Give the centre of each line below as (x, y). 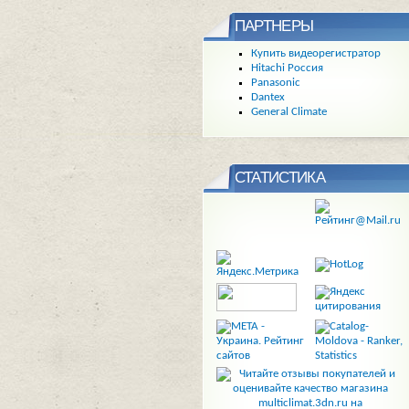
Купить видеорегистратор (315, 53)
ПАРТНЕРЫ (274, 26)
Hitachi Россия (287, 68)
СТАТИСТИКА (280, 178)
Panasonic (275, 82)
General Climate (288, 111)
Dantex (267, 97)
